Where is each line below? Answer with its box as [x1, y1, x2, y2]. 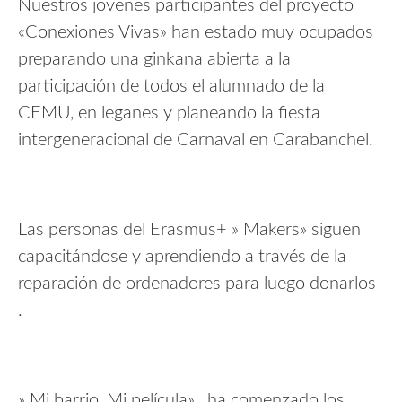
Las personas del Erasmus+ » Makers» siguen [18, 221, 361, 239]
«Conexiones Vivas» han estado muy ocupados [18, 23, 373, 41]
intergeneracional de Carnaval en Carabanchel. [18, 131, 373, 149]
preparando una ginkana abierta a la [18, 50, 291, 68]
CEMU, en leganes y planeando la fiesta [18, 104, 320, 122]
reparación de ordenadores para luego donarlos [18, 275, 376, 293]
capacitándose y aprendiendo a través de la [18, 248, 346, 266]
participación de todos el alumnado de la [18, 77, 325, 95]
